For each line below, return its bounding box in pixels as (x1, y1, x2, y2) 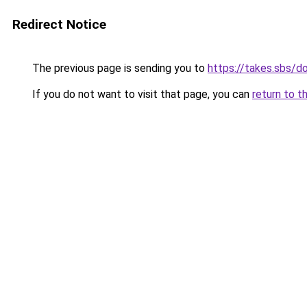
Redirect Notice (12, 16, 106, 32)
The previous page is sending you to (29, 62, 208, 75)
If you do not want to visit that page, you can (29, 88, 252, 101)
